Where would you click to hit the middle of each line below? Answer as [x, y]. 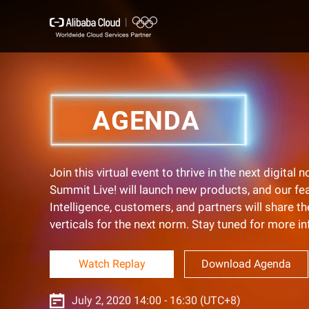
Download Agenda [246, 264]
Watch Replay [112, 264]
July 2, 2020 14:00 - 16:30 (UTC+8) [156, 300]
